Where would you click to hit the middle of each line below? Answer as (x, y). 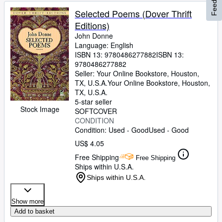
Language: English (104, 45)
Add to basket (34, 211)
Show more (28, 201)
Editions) (92, 25)
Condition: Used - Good (112, 130)
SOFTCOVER (96, 111)
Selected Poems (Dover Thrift (133, 13)
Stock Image (40, 109)
